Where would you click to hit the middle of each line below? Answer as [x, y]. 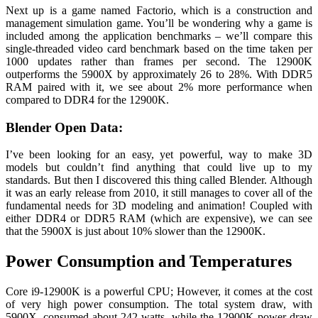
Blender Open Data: [64, 127]
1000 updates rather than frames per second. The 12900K [159, 61]
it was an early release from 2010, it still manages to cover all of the [159, 193]
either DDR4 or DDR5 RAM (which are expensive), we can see [159, 219]
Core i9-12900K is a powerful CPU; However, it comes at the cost [159, 292]
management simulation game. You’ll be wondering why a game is [159, 23]
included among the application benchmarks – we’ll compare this [159, 35]
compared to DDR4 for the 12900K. [87, 99]
